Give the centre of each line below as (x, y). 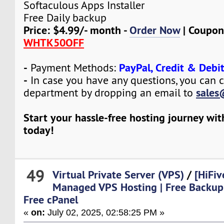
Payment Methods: (73, 67)
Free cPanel (51, 200)
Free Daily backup (65, 17)
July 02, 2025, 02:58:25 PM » (105, 212)
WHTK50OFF (54, 42)
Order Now (155, 30)
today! (39, 130)
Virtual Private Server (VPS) (118, 175)
